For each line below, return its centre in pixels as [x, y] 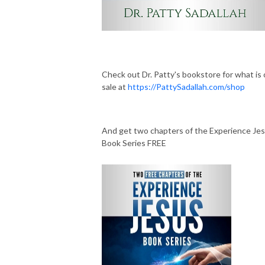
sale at [115, 86]
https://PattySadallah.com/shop [187, 86]
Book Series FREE [134, 143]
